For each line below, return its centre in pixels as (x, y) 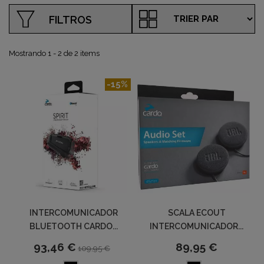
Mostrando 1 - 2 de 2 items (54, 54)
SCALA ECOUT (197, 213)
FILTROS (70, 20)
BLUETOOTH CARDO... (73, 227)
